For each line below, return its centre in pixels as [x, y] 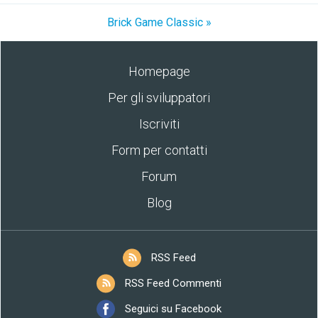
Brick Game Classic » [159, 22]
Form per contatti [159, 150]
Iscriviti [159, 124]
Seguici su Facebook [173, 309]
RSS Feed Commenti [173, 283]
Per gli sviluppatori [159, 98]
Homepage [159, 71]
